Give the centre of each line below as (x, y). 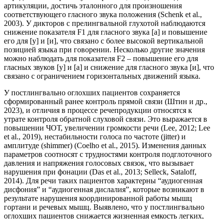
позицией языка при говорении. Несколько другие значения (104, 49)
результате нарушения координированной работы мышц (98, 198)
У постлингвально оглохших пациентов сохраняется (92, 92)
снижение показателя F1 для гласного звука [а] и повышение (106, 32)
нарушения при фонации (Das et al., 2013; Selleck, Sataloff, (100, 172)
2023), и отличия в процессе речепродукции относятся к (98, 110)
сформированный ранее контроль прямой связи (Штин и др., (106, 101)
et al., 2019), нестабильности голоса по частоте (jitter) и (95, 136)
